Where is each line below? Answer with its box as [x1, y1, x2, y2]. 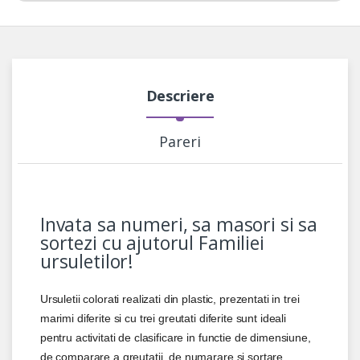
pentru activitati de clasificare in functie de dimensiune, [39, 331, 311, 345]
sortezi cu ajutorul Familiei [39, 230, 264, 256]
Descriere [145, 86, 215, 106]
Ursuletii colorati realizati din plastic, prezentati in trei [39, 292, 300, 306]
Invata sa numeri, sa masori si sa [39, 211, 318, 238]
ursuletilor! [39, 248, 134, 275]
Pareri [159, 132, 201, 152]
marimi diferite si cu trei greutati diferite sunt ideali [39, 312, 286, 325]
